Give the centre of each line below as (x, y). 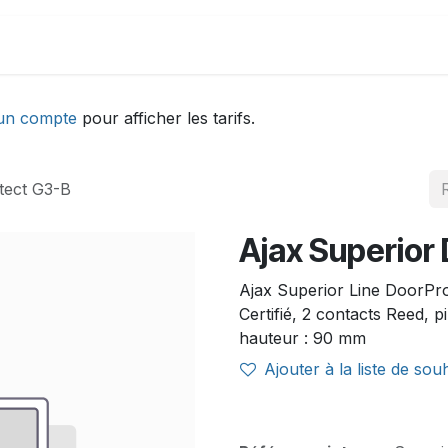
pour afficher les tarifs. (166, 118)
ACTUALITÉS (262, 45)
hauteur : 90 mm (302, 338)
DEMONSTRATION (105, 45)
